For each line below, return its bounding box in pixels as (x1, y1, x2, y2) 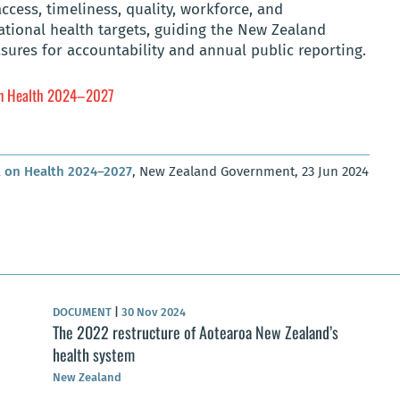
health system (53, 342, 135, 366)
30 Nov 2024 (119, 304, 186, 319)
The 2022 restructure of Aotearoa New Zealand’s (53, 320, 338, 344)
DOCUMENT (53, 304, 114, 319)
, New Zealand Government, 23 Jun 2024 (132, 163, 369, 180)
